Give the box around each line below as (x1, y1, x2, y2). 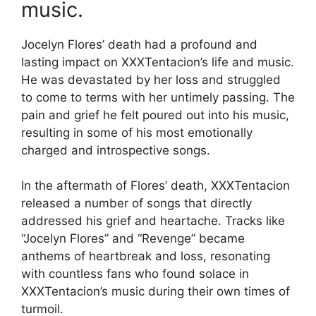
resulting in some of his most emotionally (21, 125, 253, 140)
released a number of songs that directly (21, 196, 252, 211)
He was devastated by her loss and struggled (21, 72, 281, 87)
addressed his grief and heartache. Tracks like (21, 214, 285, 229)
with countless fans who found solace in (21, 267, 249, 281)
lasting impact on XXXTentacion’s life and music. (21, 54, 294, 69)
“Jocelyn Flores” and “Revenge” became (21, 231, 245, 246)
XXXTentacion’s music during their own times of (21, 284, 290, 299)
